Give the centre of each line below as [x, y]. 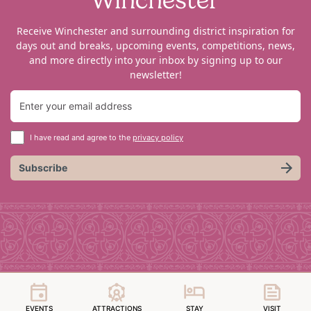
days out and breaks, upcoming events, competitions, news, [155, 45]
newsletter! [155, 75]
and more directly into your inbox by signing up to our [155, 60]
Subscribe [43, 168]
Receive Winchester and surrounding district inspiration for [155, 31]
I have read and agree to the [81, 137]
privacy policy [158, 137]
